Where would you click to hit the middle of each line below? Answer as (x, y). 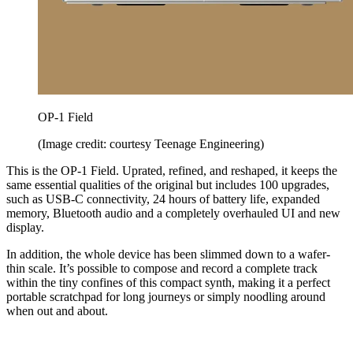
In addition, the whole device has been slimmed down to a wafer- (168, 255)
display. (25, 228)
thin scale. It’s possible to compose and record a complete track (162, 269)
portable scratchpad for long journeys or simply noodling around (166, 297)
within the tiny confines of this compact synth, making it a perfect (168, 283)
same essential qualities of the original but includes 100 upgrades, (168, 185)
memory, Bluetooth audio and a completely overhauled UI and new (173, 214)
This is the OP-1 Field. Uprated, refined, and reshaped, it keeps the (172, 171)
